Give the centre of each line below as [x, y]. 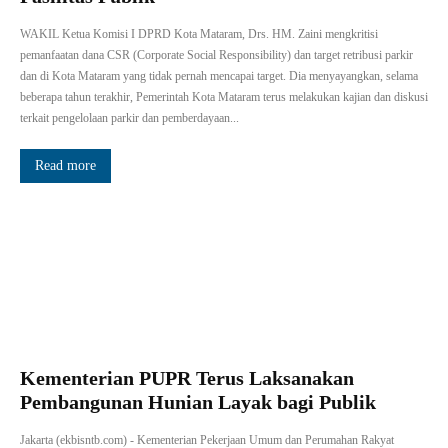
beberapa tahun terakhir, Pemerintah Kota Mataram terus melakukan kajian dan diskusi [224, 97]
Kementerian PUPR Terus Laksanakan [187, 378]
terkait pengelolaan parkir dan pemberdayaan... [129, 118]
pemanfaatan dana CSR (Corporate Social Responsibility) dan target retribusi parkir [216, 55]
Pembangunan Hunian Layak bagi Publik [198, 402]
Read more [65, 166]
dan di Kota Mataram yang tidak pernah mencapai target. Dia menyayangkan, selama [219, 76]
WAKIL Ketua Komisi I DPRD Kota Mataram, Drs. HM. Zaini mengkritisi [199, 34]
